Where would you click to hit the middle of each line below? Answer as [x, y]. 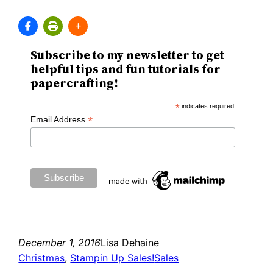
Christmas [42, 257]
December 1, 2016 [60, 242]
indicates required [207, 106]
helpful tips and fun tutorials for [126, 69]
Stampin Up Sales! [112, 257]
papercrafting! [75, 83]
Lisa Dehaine [130, 242]
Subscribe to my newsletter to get [128, 55]
